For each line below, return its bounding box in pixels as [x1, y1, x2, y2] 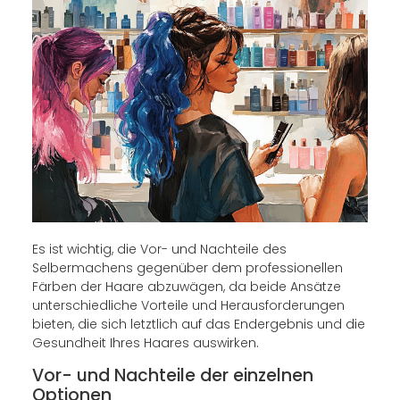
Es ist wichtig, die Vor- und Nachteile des [31, 240, 287, 259]
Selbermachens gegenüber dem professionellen [31, 259, 343, 278]
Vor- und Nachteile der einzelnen [31, 362, 313, 387]
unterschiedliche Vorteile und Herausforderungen [31, 296, 345, 315]
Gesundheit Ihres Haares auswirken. [31, 334, 259, 353]
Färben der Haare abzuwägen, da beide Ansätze [31, 278, 341, 296]
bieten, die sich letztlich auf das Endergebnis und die [31, 315, 365, 334]
